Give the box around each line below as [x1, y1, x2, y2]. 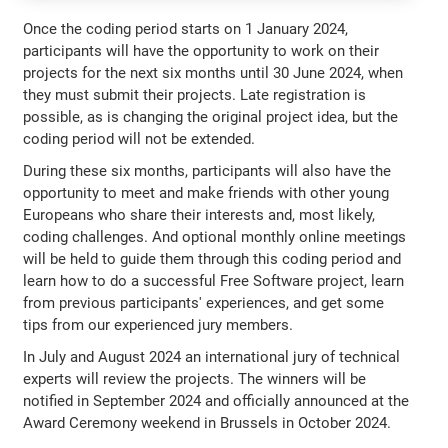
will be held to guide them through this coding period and [23, 249, 402, 268]
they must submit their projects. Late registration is [23, 85, 367, 104]
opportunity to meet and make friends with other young [23, 183, 390, 202]
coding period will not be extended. [23, 129, 256, 148]
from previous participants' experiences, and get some [23, 293, 385, 312]
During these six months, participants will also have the [23, 161, 392, 180]
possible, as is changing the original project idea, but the [23, 107, 399, 126]
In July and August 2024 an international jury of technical [23, 347, 401, 366]
